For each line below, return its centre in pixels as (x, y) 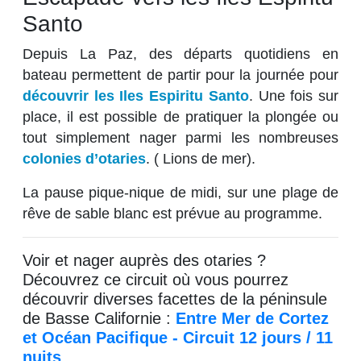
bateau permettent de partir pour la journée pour (180, 75)
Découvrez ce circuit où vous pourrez (156, 280)
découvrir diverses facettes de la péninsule (175, 299)
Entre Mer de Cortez (252, 319)
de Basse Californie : (99, 319)
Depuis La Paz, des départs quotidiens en (180, 54)
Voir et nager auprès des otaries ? (144, 261)
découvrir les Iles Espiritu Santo (136, 96)
